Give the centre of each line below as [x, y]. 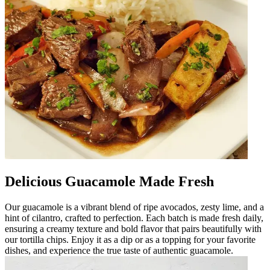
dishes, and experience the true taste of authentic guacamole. [119, 250]
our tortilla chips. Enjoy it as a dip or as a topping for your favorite [130, 239]
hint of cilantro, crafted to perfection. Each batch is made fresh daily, [134, 218]
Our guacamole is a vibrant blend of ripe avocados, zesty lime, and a [134, 207]
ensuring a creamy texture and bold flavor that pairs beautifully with [133, 228]
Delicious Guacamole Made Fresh [109, 181]
